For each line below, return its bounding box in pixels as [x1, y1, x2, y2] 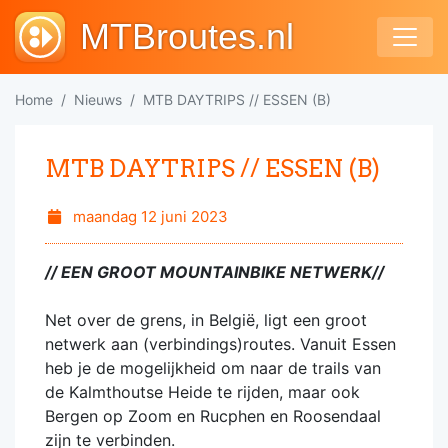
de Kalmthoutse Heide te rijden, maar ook [45, 382, 360, 402]
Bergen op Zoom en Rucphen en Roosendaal [45, 406, 381, 426]
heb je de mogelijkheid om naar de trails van [45, 358, 381, 378]
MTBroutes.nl [80, 16, 294, 57]
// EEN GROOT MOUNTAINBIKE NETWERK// [45, 262, 384, 282]
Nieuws [74, 91, 122, 108]
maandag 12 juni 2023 [68, 207, 228, 226]
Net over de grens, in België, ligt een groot [45, 310, 367, 330]
